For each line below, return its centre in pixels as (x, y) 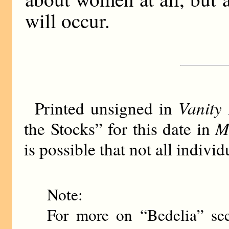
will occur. (68, 20)
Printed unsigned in (107, 108)
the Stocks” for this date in (120, 128)
